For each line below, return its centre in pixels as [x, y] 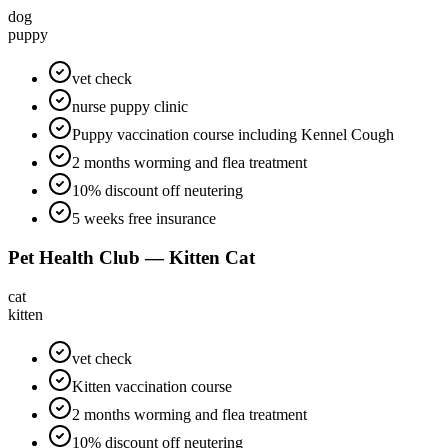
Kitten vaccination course [152, 386]
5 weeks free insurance [144, 219]
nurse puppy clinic [130, 107]
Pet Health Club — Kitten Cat [131, 257]
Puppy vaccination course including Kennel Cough [233, 135]
